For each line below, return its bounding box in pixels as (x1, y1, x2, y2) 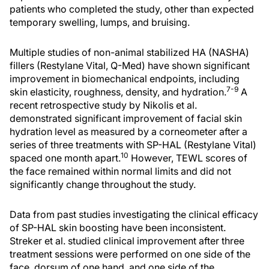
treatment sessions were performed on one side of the (10, 248, 250, 260)
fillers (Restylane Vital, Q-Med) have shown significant (10, 59, 250, 71)
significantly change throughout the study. (10, 178, 196, 190)
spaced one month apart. (10, 152, 121, 164)
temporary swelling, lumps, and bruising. (10, 16, 190, 28)
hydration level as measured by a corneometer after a (10, 125, 247, 138)
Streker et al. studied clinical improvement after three (10, 235, 244, 247)
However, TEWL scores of (128, 152, 247, 164)
